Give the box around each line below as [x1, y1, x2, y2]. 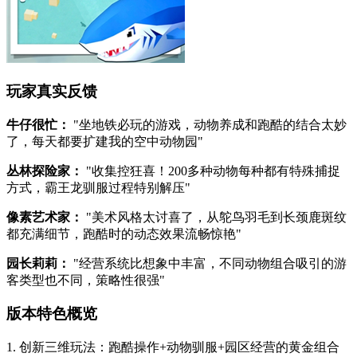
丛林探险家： [6, 163, 83, 178]
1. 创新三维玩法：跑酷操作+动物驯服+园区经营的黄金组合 [6, 340, 339, 355]
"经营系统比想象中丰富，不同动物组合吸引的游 [70, 256, 347, 270]
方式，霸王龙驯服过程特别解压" [6, 180, 190, 194]
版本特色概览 [6, 305, 97, 323]
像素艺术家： [6, 210, 83, 224]
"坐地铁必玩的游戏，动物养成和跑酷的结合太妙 [70, 117, 347, 131]
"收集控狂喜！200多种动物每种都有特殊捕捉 [83, 163, 340, 178]
